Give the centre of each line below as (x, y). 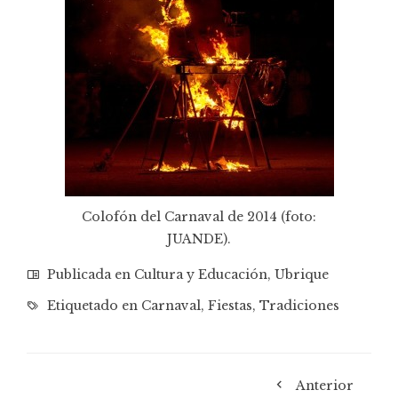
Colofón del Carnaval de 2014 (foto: (199, 217)
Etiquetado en (92, 306)
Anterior (325, 386)
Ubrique (302, 275)
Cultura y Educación (201, 275)
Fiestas (230, 306)
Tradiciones (299, 306)
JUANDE (195, 239)
